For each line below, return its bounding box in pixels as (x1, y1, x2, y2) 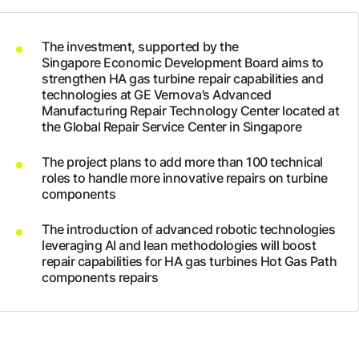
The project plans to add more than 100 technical (42, 154, 323, 170)
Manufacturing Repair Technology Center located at (42, 103, 340, 119)
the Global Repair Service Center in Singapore (42, 119, 302, 135)
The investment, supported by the (42, 38, 239, 54)
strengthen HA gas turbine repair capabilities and (42, 71, 324, 87)
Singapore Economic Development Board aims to (42, 54, 324, 71)
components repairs (42, 269, 159, 285)
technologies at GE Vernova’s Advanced (42, 87, 272, 103)
